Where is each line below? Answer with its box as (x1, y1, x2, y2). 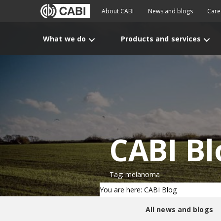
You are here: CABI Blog (100, 185, 177, 194)
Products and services (121, 34, 201, 43)
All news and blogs (145, 205, 213, 214)
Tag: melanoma (110, 170, 160, 179)
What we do (43, 34, 86, 43)
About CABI (102, 7, 134, 15)
